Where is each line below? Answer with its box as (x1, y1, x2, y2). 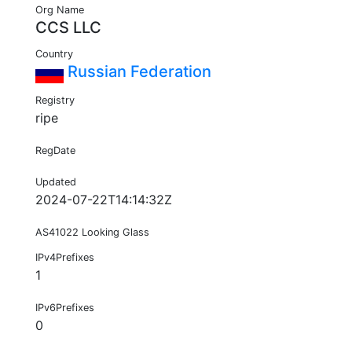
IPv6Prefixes (35, 302, 94, 314)
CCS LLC (35, 18, 101, 38)
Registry (35, 94, 75, 107)
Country (35, 48, 73, 60)
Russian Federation (64, 62, 211, 82)
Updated (35, 176, 76, 189)
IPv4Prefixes (35, 251, 94, 264)
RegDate (35, 145, 75, 157)
